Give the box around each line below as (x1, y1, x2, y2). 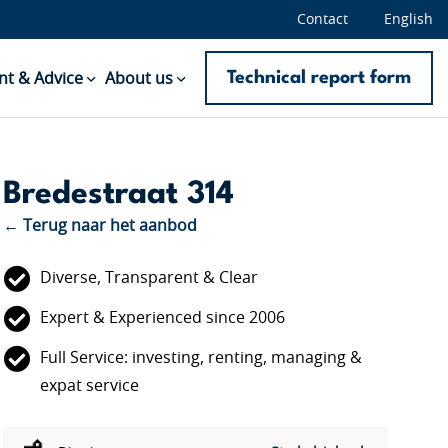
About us (105, 71, 173, 87)
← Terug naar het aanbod (2, 218, 197, 234)
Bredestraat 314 (2, 179, 234, 210)
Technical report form (227, 68, 411, 87)
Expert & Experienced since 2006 (39, 310, 285, 326)
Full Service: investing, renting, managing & (39, 350, 362, 366)
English (384, 13, 433, 27)
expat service (39, 378, 139, 394)
